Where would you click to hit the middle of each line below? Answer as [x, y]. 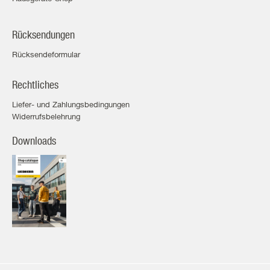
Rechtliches [35, 84]
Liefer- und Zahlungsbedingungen [71, 104]
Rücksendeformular [46, 54]
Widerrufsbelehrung [46, 116]
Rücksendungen [43, 34]
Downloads [34, 140]
